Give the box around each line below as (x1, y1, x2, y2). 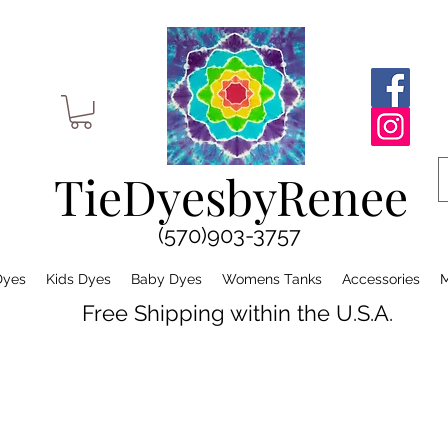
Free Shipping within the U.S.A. (82, 299, 394, 326)
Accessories (342, 271, 420, 287)
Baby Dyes (131, 271, 202, 287)
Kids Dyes (46, 271, 111, 287)
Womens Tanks (222, 271, 322, 287)
